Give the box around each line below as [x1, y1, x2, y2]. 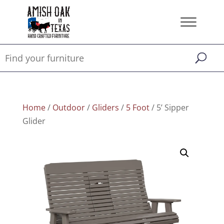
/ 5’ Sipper [149, 102, 189, 113]
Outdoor [52, 102, 85, 113]
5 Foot [125, 102, 149, 113]
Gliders [91, 102, 119, 113]
